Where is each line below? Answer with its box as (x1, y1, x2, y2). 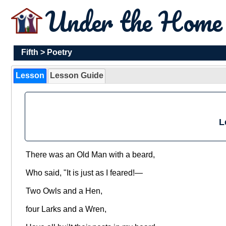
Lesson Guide (50, 71, 104, 80)
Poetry (47, 48, 72, 56)
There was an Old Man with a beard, (25, 150, 155, 159)
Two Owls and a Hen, (25, 187, 102, 196)
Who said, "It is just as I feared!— (25, 168, 143, 178)
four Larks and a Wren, (25, 205, 106, 214)
